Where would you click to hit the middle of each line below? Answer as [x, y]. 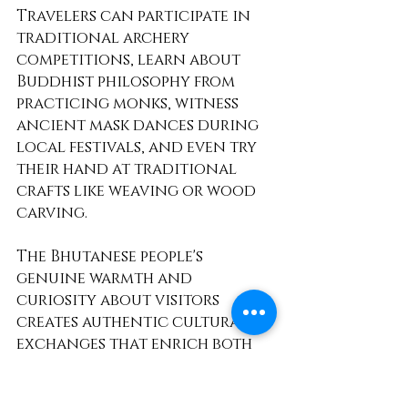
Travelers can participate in [135, 16]
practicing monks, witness [129, 104]
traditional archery [105, 38]
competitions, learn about [130, 60]
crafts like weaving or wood [138, 191]
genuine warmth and [106, 279]
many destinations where [125, 388]
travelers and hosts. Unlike [133, 366]
